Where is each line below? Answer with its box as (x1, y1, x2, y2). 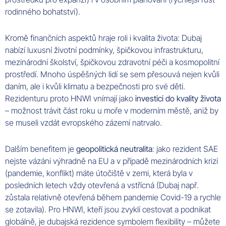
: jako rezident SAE (152, 144, 218, 154)
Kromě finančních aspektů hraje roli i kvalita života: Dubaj (5, 33, 202, 43)
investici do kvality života (135, 93, 221, 104)
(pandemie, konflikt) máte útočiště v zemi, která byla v (5, 168, 193, 179)
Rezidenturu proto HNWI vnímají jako (5, 93, 135, 104)
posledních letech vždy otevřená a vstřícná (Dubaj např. (5, 180, 199, 191)
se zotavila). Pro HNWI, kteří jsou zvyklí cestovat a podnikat (5, 204, 211, 215)
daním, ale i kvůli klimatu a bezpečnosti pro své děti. (5, 81, 185, 92)
